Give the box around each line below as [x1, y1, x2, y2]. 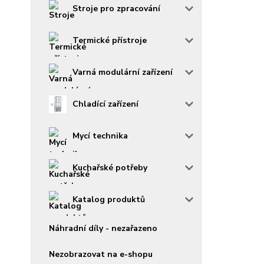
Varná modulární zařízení [72, 67, 173, 78]
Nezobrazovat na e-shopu [49, 249, 153, 260]
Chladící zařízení [72, 98, 138, 110]
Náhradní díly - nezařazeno [49, 223, 157, 234]
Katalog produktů [72, 194, 145, 205]
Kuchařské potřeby [72, 162, 147, 173]
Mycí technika [72, 130, 128, 141]
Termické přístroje [72, 35, 147, 46]
